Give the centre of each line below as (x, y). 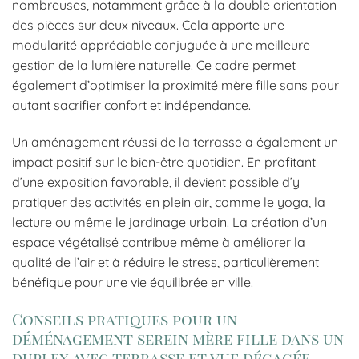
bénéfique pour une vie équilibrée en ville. (133, 282)
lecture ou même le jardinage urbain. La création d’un (169, 222)
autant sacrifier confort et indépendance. (131, 105)
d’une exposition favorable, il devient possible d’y (156, 182)
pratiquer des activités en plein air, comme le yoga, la (169, 202)
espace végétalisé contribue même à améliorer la (159, 242)
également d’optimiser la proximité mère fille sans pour (175, 85)
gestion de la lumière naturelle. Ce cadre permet (154, 65)
